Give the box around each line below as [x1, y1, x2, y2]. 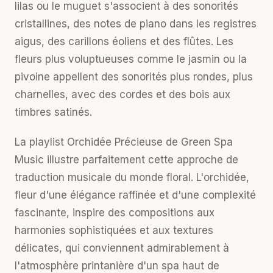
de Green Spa [163, 136, 233, 148]
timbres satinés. [15, 106, 92, 118]
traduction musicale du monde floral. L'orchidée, [15, 171, 249, 183]
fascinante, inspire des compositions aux [15, 207, 214, 219]
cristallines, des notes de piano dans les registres [15, 18, 257, 30]
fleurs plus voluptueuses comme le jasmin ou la [15, 53, 247, 65]
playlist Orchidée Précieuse [29, 136, 163, 148]
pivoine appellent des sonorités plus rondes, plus [15, 71, 253, 83]
